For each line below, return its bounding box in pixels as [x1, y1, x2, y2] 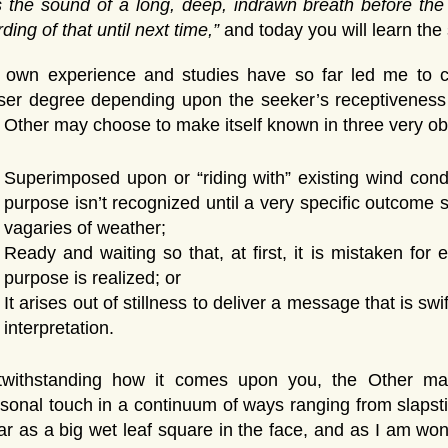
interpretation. [4, 317, 114, 338]
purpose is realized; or [4, 267, 181, 288]
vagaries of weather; [4, 217, 166, 238]
